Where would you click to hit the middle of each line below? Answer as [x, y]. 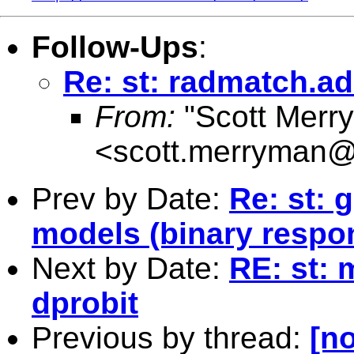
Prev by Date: [130, 198]
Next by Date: [130, 268]
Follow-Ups [115, 47]
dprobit [85, 303]
